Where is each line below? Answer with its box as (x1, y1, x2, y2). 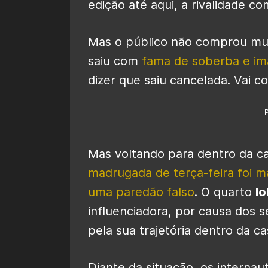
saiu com (88, 53, 142, 68)
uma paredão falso (88, 184, 194, 199)
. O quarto (194, 184, 255, 199)
